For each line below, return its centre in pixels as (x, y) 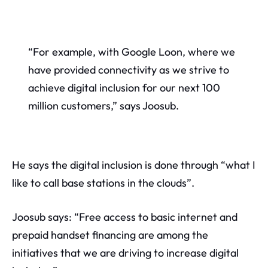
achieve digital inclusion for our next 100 (124, 88)
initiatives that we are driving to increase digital (125, 252)
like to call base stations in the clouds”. (103, 182)
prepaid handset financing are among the (110, 234)
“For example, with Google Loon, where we (131, 52)
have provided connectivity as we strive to (128, 70)
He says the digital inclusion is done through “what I (134, 165)
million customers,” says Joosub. (103, 106)
